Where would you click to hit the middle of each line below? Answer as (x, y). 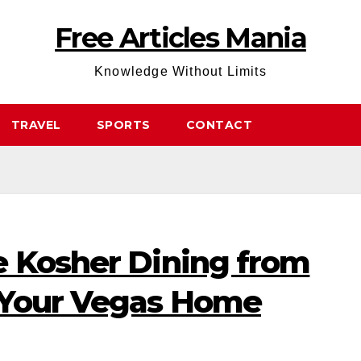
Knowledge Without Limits (180, 71)
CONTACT (219, 125)
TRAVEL (36, 125)
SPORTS (123, 125)
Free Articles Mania (180, 38)
